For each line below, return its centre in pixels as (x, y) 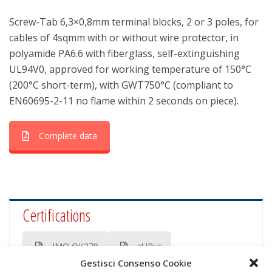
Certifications (57, 216)
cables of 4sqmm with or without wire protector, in (124, 38)
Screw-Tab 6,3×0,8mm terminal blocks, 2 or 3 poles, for (134, 22)
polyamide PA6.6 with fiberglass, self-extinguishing (124, 53)
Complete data (68, 136)
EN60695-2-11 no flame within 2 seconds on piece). (124, 101)
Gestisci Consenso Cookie (136, 263)
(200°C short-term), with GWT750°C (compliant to (121, 85)
